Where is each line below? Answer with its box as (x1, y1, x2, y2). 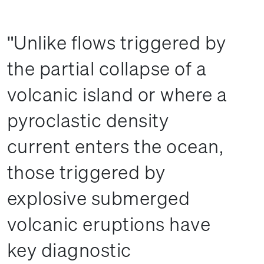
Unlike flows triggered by (14, 30, 226, 55)
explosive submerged (7, 186, 190, 210)
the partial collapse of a (7, 56, 207, 81)
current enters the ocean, (7, 134, 224, 159)
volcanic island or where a (7, 82, 227, 107)
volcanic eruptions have (7, 212, 211, 236)
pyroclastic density (7, 108, 169, 133)
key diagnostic (7, 237, 131, 262)
